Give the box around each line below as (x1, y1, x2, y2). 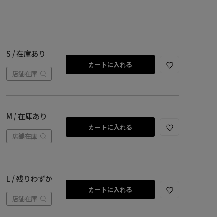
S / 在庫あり (6, 48, 46, 59)
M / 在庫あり (6, 111, 47, 121)
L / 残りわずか (6, 173, 52, 184)
